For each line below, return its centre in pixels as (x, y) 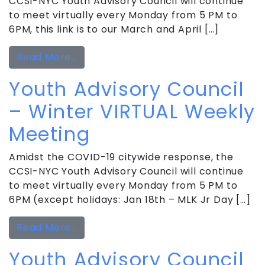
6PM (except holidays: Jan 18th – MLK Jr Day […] (130, 199)
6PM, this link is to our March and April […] (114, 29)
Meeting (50, 134)
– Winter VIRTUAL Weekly (132, 111)
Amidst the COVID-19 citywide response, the (121, 157)
